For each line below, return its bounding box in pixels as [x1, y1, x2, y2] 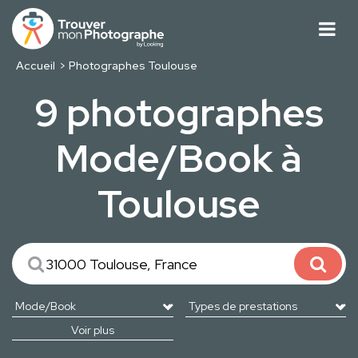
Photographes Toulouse [69, 58, 198, 74]
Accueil [15, 58, 55, 74]
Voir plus [70, 323, 114, 338]
